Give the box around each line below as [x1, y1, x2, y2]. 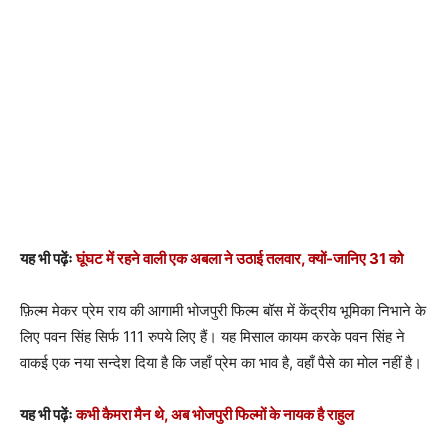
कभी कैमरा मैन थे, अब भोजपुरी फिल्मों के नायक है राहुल [76, 405, 354, 425]
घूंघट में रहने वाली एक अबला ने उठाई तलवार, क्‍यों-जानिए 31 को [76, 249, 403, 269]
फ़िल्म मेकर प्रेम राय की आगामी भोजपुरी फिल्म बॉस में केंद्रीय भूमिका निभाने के [20, 301, 426, 321]
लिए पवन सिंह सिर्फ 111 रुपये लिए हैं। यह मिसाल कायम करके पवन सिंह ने [20, 327, 405, 347]
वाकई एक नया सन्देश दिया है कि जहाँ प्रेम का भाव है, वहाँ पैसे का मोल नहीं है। [20, 353, 422, 373]
